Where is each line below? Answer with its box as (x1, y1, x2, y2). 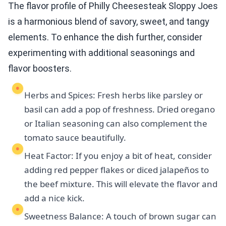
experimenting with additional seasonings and (8, 47, 195, 58)
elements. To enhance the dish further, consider (8, 31, 202, 42)
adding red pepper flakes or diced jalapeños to (24, 163, 209, 176)
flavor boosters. (8, 63, 72, 74)
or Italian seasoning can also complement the (24, 117, 207, 129)
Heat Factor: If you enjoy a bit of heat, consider (24, 149, 212, 161)
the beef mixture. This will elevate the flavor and (24, 178, 217, 190)
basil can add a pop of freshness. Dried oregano (24, 103, 215, 115)
